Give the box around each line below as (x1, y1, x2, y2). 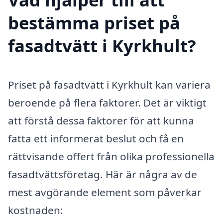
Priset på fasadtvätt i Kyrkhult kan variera (8, 77, 211, 92)
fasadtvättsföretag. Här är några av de (8, 167, 197, 181)
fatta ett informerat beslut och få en (8, 131, 184, 145)
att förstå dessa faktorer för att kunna (8, 113, 194, 127)
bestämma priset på (8, 10, 180, 34)
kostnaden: (8, 203, 63, 217)
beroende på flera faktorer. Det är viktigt (8, 95, 207, 110)
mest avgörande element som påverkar (8, 185, 202, 199)
